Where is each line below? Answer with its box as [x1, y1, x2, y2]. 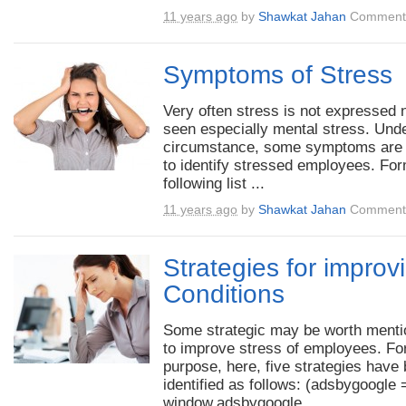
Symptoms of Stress [163, 61, 392, 89]
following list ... [163, 174, 265, 192]
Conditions [163, 280, 285, 308]
